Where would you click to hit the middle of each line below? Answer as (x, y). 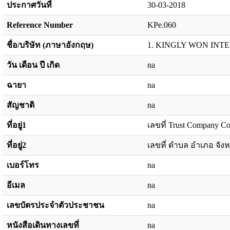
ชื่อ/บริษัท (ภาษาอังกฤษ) (50, 45)
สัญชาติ (21, 105)
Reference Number (40, 25)
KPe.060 (162, 25)
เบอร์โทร (23, 165)
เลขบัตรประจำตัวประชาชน (55, 205)
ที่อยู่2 (16, 145)
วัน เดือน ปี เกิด (33, 65)
